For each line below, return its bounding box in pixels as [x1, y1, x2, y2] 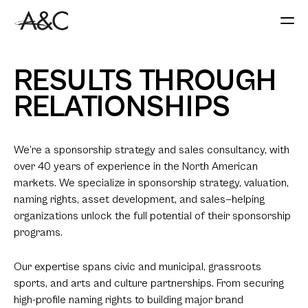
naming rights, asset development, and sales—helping [14, 193, 265, 206]
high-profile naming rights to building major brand [14, 293, 243, 306]
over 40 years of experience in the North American [14, 160, 258, 173]
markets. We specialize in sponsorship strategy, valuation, [14, 177, 289, 189]
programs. [14, 226, 63, 239]
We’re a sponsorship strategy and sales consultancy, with [14, 144, 289, 156]
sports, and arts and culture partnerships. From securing [14, 276, 284, 289]
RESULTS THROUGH [14, 65, 276, 98]
